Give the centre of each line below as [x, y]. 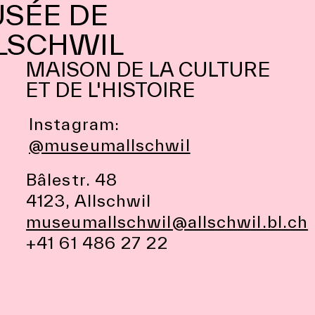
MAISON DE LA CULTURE [148, 69]
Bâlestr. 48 [72, 180]
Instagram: [74, 124]
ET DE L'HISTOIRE [110, 90]
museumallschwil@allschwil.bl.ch [167, 222]
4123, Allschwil [89, 201]
